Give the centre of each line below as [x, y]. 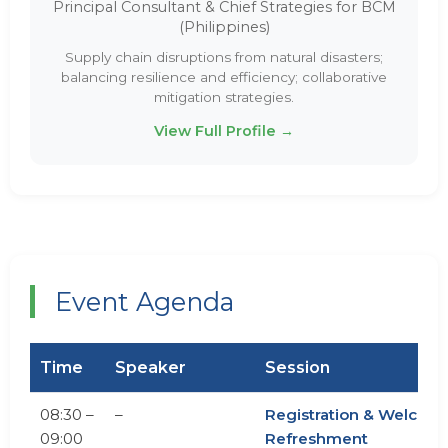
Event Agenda [144, 301]
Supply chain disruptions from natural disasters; [224, 57]
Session [297, 367]
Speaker [150, 367]
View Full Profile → [224, 131]
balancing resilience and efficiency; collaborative [224, 77]
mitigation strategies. [224, 97]
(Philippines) [224, 27]
